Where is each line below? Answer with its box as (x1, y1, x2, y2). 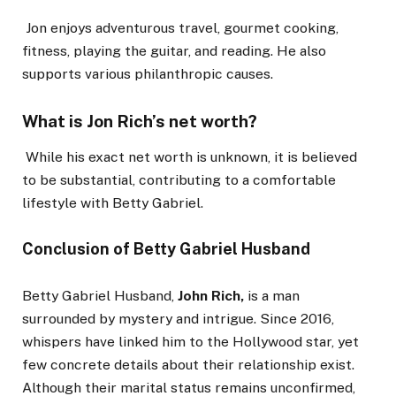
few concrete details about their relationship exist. (22, 355, 354, 373)
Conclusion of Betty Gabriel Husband (22, 240, 310, 259)
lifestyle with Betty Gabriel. (22, 194, 203, 212)
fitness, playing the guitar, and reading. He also (22, 42, 326, 60)
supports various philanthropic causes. (22, 65, 273, 83)
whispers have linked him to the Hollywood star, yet (22, 332, 359, 350)
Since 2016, (256, 309, 334, 327)
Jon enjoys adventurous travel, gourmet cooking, (22, 19, 339, 37)
